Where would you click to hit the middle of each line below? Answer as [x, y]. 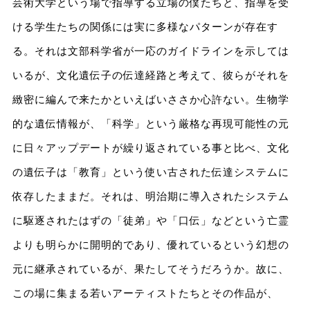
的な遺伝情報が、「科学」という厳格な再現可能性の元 [151, 124]
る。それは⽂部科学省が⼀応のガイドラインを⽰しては [151, 51]
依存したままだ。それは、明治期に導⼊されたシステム [151, 197]
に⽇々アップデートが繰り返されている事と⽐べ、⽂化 [151, 148]
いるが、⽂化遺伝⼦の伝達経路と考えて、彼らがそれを [151, 75]
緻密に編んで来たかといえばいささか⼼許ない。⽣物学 [151, 100]
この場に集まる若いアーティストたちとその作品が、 [145, 293]
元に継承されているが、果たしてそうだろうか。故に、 [151, 269]
